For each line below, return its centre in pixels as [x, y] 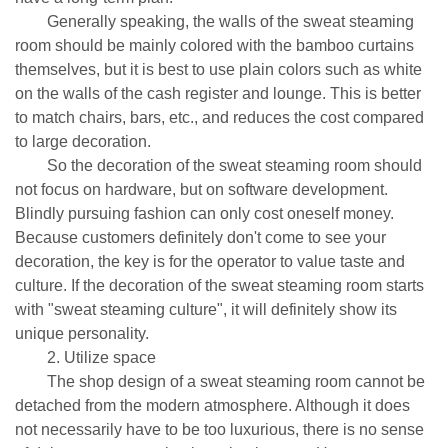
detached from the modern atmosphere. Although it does [212, 405]
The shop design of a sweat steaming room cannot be [220, 381]
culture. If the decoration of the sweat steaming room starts [219, 285]
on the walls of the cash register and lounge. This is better [218, 93]
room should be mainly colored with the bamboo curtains [214, 45]
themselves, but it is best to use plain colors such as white [218, 69]
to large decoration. [83, 141]
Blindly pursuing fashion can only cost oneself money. [204, 213]
